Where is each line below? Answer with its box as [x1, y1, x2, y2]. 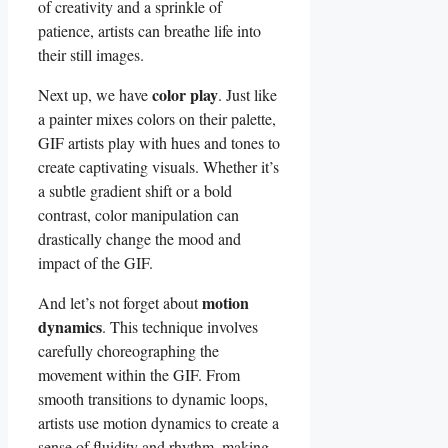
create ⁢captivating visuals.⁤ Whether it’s [38, 155, 279, 177]
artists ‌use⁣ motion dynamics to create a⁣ [38, 411, 279, 433]
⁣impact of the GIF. [38, 251, 153, 273]
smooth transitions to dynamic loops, [38, 387, 268, 409]
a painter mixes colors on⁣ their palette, [38, 107, 276, 129]
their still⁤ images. [38, 43, 144, 65]
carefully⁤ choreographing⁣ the [38, 339, 219, 361]
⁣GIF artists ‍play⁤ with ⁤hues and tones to [38, 131, 280, 153]
